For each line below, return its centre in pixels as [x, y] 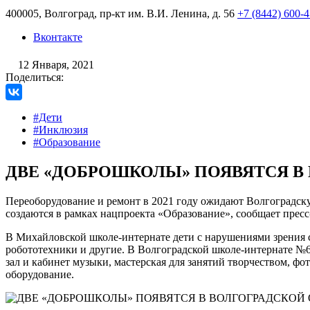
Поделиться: [35, 77]
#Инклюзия [61, 130]
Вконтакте [58, 37]
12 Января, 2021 [56, 65]
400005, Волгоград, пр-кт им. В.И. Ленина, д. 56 [120, 13]
